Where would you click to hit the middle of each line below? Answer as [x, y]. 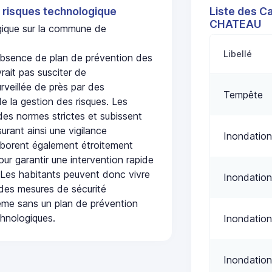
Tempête [243, 95]
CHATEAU [235, 24]
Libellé [238, 54]
